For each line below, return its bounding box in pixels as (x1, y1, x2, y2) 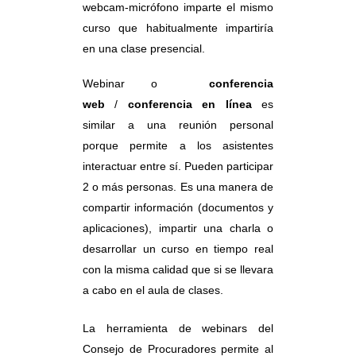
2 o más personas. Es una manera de (83, 180, 273, 193)
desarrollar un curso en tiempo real (83, 242, 273, 255)
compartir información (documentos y (83, 200, 273, 214)
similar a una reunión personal (83, 118, 273, 131)
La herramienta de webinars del (83, 321, 273, 335)
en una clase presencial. (83, 41, 205, 55)
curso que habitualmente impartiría (83, 21, 273, 34)
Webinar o (83, 76, 209, 90)
